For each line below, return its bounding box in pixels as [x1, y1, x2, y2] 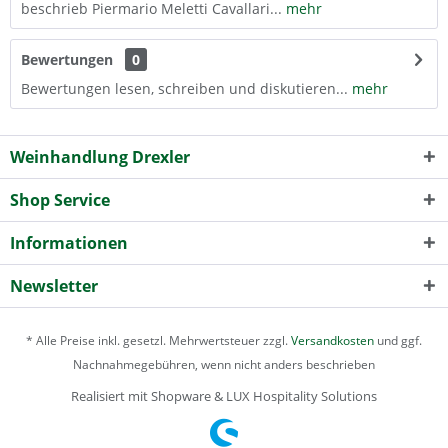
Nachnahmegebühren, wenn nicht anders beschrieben [73, 356, 375, 374]
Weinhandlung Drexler [10, 146, 190, 168]
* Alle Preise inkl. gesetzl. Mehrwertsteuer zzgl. [26, 332, 291, 350]
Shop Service [10, 189, 110, 211]
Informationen [10, 232, 128, 254]
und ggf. [374, 332, 422, 350]
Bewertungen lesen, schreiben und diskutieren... [21, 79, 348, 98]
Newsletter [10, 275, 98, 297]
